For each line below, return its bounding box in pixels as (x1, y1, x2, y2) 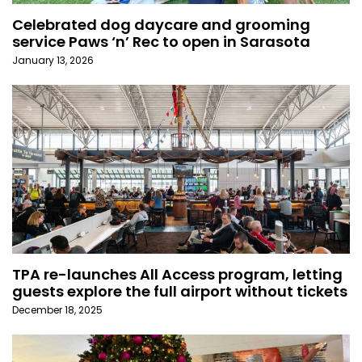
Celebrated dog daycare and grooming (12, 15, 310, 36)
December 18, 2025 (12, 303, 103, 318)
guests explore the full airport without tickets (12, 281, 347, 302)
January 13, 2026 (12, 53, 94, 68)
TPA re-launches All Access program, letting (12, 264, 343, 285)
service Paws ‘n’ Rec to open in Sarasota (12, 32, 310, 53)
